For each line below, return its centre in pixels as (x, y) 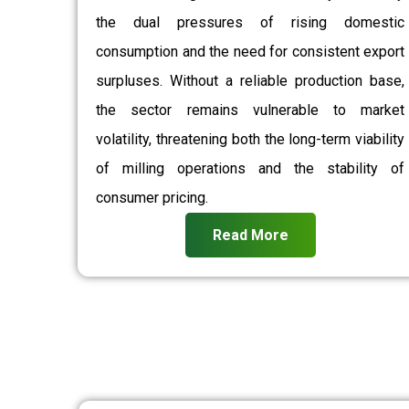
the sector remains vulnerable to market (251, 110)
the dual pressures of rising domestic (251, 22)
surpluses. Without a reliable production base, (251, 81)
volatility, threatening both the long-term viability (251, 139)
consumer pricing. (152, 198)
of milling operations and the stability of (251, 168)
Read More (250, 235)
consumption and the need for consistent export (251, 52)
